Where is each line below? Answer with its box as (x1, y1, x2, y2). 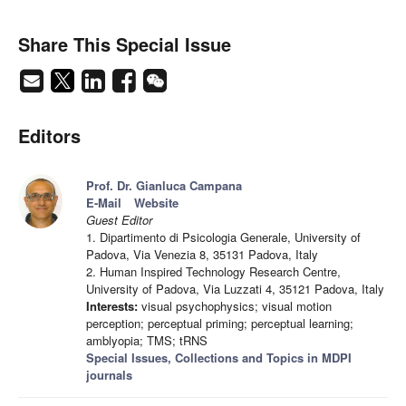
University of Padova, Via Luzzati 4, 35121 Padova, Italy (86, 280, 384, 298)
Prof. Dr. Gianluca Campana (86, 177, 242, 195)
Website (134, 194, 179, 212)
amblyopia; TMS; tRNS (86, 332, 208, 350)
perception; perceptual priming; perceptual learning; (86, 314, 353, 333)
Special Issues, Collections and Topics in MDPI (86, 349, 352, 367)
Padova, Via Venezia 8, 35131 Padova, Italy (86, 246, 318, 264)
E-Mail (86, 194, 121, 212)
